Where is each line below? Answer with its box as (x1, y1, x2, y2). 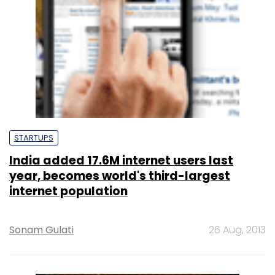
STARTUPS (14, 131, 53, 144)
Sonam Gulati (9, 222, 74, 237)
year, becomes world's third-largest (9, 167, 230, 184)
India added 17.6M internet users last (9, 152, 233, 169)
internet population (9, 182, 128, 199)
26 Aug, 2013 (209, 222, 266, 237)
